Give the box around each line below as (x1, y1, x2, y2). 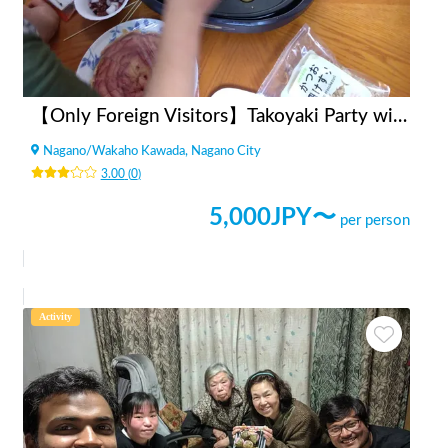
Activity (39, 310, 72, 322)
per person (340, 212, 410, 228)
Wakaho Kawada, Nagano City (92, 144, 261, 157)
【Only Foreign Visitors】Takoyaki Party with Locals (393, 106, 407, 126)
